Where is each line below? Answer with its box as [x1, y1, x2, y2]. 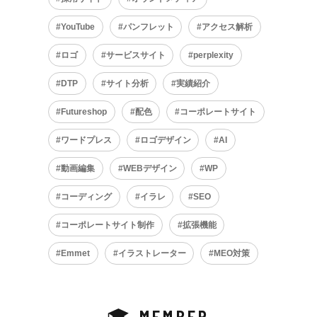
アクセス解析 [201, 22, 253, 33]
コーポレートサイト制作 [61, 220, 155, 231]
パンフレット [122, 22, 174, 33]
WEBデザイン [122, 163, 177, 174]
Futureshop [61, 107, 108, 117]
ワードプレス [61, 135, 113, 146]
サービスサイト [105, 50, 166, 61]
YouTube [61, 22, 96, 33]
